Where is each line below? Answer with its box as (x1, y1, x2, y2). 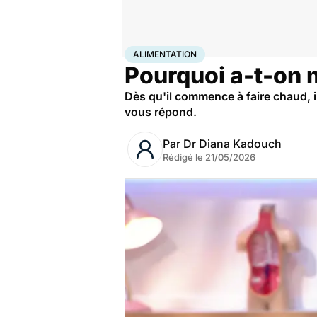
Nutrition (192, 46, 226, 57)
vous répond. (125, 105, 197, 119)
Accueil (125, 46, 154, 57)
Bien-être (154, 46, 192, 57)
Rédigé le (163, 151, 205, 163)
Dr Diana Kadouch (183, 137, 282, 151)
